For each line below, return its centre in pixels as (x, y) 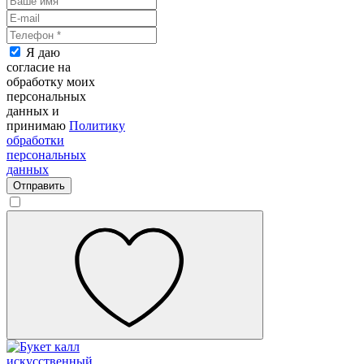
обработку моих (51, 82)
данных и (33, 111)
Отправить (39, 186)
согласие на (39, 67)
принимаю (38, 126)
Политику (97, 126)
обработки (35, 141)
